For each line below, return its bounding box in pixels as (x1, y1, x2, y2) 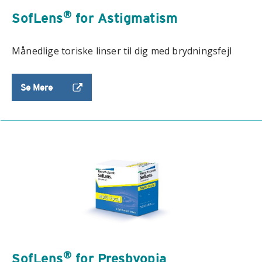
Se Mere (20, 82, 55, 93)
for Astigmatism (71, 11, 177, 26)
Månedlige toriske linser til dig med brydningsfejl (12, 44, 232, 58)
